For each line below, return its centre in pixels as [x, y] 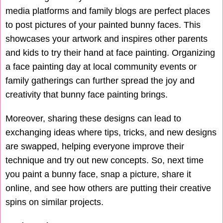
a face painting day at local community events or [101, 67]
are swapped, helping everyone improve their [95, 147]
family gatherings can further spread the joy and [100, 81]
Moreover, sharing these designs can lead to [93, 119]
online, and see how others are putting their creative [108, 188]
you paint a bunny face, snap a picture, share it [98, 174]
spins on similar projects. [55, 202]
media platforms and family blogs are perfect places [108, 11]
